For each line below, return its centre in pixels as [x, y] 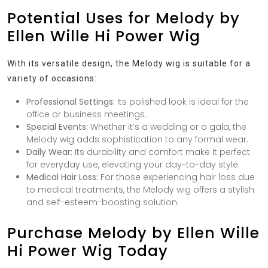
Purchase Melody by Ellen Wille [133, 233]
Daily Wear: [49, 152]
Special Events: [57, 127]
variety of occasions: [52, 78]
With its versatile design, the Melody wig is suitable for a [129, 63]
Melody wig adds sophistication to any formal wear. [137, 139]
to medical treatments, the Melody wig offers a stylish [140, 189]
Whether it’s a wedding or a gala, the [167, 127]
